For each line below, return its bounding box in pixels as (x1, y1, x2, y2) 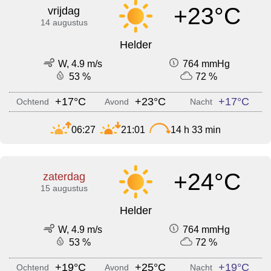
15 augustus (40, 183, 88, 194)
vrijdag (48, 5, 80, 18)
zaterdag (42, 171, 85, 183)
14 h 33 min (171, 124, 221, 135)
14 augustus (40, 18, 88, 28)
